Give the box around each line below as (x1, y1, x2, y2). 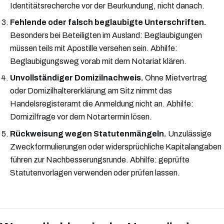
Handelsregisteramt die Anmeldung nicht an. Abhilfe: (10, 99, 193, 108)
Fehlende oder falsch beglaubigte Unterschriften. (10, 18, 206, 27)
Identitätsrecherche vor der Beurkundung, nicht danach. (10, 1, 204, 10)
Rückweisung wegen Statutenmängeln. (10, 129, 166, 138)
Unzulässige (166, 129, 211, 138)
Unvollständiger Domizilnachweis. (10, 73, 143, 82)
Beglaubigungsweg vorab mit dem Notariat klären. (10, 57, 186, 66)
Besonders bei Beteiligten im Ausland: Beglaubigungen (10, 31, 202, 40)
